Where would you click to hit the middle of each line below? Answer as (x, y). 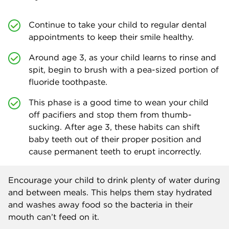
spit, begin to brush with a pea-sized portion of (124, 69)
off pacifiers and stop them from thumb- (110, 114)
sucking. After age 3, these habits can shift (114, 127)
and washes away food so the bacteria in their (100, 204)
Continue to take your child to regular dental (118, 24)
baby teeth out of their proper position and (115, 139)
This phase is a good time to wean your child (119, 102)
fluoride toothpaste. (68, 82)
